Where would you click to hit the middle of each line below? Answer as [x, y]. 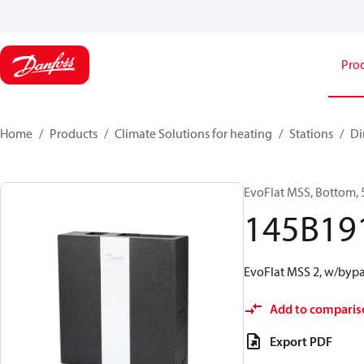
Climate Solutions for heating [193, 133]
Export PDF [301, 341]
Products [74, 133]
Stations [311, 133]
